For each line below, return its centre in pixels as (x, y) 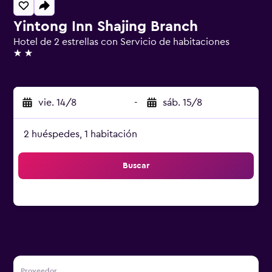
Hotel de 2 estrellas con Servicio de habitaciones (121, 42)
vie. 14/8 (57, 103)
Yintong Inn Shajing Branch (106, 27)
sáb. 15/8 (182, 103)
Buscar (136, 166)
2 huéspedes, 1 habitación (80, 134)
